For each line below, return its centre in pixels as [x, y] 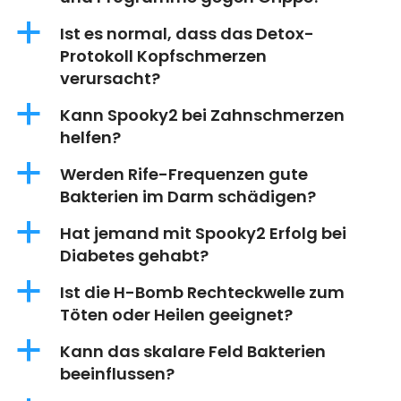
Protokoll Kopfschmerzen [163, 56]
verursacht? [110, 79]
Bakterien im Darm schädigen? [188, 197]
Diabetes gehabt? [134, 256]
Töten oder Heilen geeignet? [176, 315]
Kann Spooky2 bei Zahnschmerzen [202, 115]
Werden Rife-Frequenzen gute [184, 175]
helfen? [90, 138]
